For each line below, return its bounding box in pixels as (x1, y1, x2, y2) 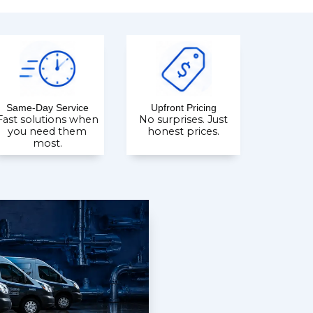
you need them (8, 125, 87, 138)
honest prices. (147, 125, 220, 138)
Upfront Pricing (150, 102, 217, 113)
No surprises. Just (139, 113, 228, 126)
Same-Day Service (6, 102, 89, 113)
